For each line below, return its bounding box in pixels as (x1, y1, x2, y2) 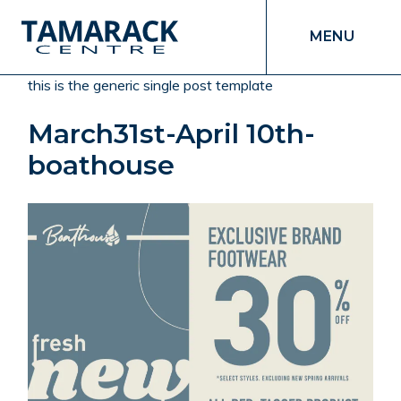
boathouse (28, 148, 175, 182)
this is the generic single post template (28, 76, 274, 94)
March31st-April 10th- (28, 116, 316, 150)
